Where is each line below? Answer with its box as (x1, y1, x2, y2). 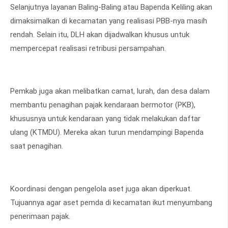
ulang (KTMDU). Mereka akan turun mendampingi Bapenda (10, 128, 204, 137)
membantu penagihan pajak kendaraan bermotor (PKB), (10, 100, 195, 110)
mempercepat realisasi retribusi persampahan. (10, 44, 166, 53)
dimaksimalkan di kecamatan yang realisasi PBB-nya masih (10, 16, 207, 26)
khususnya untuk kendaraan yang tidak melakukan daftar (10, 114, 201, 124)
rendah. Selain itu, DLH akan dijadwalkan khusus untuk (10, 30, 189, 40)
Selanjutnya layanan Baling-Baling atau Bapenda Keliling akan (10, 3, 212, 12)
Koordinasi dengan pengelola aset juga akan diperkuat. (10, 184, 192, 194)
